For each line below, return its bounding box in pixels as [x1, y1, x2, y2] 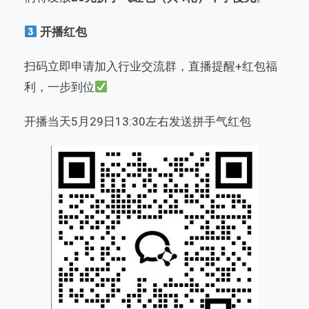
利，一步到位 [24, 80, 94, 94]
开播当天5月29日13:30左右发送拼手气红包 [24, 114, 251, 129]
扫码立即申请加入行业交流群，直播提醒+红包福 [24, 59, 277, 74]
